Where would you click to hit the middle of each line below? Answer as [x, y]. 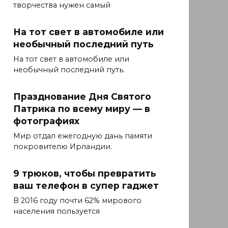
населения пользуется [56, 211]
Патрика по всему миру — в [82, 109]
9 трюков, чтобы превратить [85, 174]
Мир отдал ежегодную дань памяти [83, 136]
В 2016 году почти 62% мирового [77, 201]
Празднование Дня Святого [82, 97]
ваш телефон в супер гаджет [86, 186]
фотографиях [46, 121]
